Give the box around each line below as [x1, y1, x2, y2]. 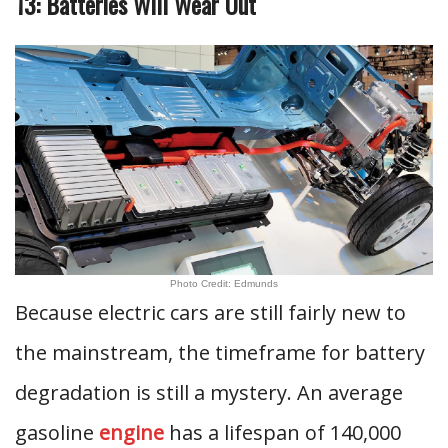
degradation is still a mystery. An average [15, 379, 403, 406]
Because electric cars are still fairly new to [15, 299, 406, 326]
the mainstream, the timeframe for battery [15, 339, 425, 366]
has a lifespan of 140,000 [164, 419, 401, 446]
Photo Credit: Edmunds [170, 278, 278, 289]
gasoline [15, 419, 99, 446]
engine [99, 419, 164, 446]
